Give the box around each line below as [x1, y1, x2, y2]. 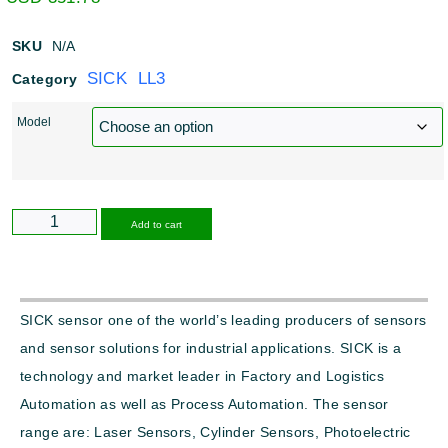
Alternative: [211, 214, 290, 232]
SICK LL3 [86, 69, 166, 89]
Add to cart [130, 219, 182, 231]
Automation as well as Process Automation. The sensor [20, 396, 389, 413]
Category [12, 71, 78, 88]
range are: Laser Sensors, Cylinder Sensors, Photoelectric [20, 424, 411, 441]
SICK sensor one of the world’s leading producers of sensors [20, 312, 427, 329]
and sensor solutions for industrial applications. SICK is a [20, 340, 402, 357]
